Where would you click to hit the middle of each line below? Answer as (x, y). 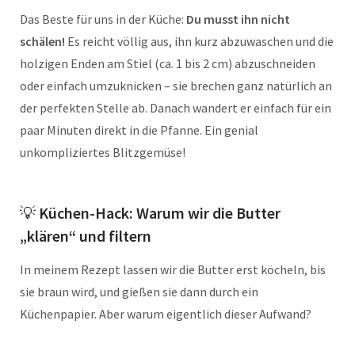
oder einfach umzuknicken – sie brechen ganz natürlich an (176, 85)
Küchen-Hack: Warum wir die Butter (160, 212)
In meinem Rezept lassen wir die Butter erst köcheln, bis (173, 269)
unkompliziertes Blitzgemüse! (103, 152)
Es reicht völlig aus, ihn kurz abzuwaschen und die (199, 41)
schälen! (42, 41)
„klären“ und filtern (86, 235)
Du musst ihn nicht (238, 19)
